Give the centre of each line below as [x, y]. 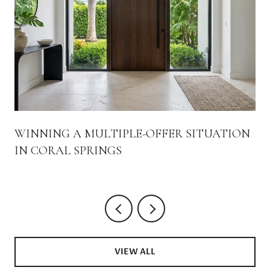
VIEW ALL [135, 251]
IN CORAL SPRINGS [68, 151]
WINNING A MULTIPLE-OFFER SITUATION [132, 134]
